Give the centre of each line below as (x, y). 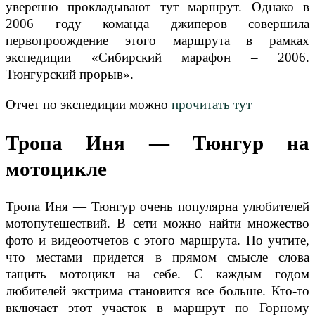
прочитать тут (212, 105)
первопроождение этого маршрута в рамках (157, 41)
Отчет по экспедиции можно (89, 105)
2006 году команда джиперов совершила (157, 24)
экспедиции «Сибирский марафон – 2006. (157, 58)
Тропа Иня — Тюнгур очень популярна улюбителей (157, 207)
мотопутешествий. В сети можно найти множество (157, 224)
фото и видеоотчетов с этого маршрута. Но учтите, (157, 240)
